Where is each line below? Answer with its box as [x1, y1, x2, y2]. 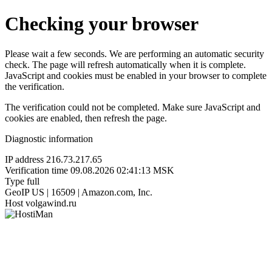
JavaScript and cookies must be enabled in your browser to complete [5, 70, 267, 81]
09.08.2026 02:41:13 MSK [70, 165, 174, 175]
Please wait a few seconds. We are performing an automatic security [5, 48, 264, 59]
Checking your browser [5, 13, 199, 35]
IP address [5, 154, 44, 165]
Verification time [5, 165, 68, 175]
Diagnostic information [5, 133, 93, 144]
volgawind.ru [25, 197, 76, 208]
